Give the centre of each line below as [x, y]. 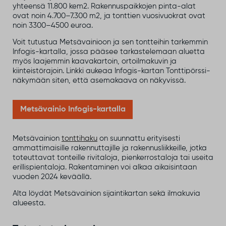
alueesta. [29, 203]
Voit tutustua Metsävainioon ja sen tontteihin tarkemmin [110, 42]
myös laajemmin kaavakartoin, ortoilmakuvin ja [95, 62]
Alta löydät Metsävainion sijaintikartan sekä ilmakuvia [106, 194]
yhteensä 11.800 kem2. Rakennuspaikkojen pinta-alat [104, 6]
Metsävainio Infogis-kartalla [73, 109]
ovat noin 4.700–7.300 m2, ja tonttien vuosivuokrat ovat [109, 16]
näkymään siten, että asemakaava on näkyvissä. [99, 81]
